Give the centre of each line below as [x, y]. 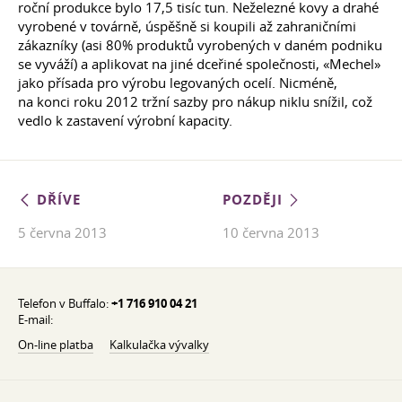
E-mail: [35, 319]
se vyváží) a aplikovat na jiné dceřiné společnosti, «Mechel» [199, 64]
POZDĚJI [255, 200]
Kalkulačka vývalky [159, 345]
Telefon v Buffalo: [65, 303]
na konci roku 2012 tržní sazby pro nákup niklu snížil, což [195, 101]
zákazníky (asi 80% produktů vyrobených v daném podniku [200, 45]
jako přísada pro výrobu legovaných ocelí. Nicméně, [178, 83]
